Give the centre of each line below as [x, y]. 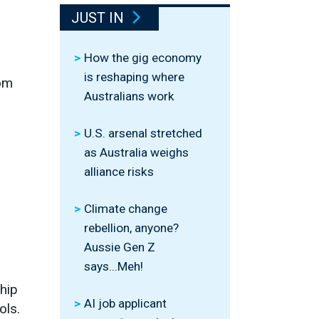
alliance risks [119, 172]
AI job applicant [125, 303]
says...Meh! [114, 266]
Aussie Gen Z [120, 247]
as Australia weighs [136, 152]
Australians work [129, 96]
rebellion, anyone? [131, 228]
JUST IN [99, 18]
